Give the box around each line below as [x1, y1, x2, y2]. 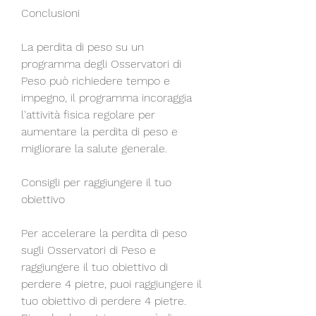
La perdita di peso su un [21, 39, 144, 54]
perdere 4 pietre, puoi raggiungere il [21, 276, 202, 291]
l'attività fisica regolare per [21, 107, 155, 121]
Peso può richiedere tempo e [21, 73, 170, 87]
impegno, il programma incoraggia [21, 90, 192, 104]
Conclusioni [21, 6, 80, 20]
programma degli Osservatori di [21, 56, 181, 71]
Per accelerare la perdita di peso [21, 226, 187, 240]
